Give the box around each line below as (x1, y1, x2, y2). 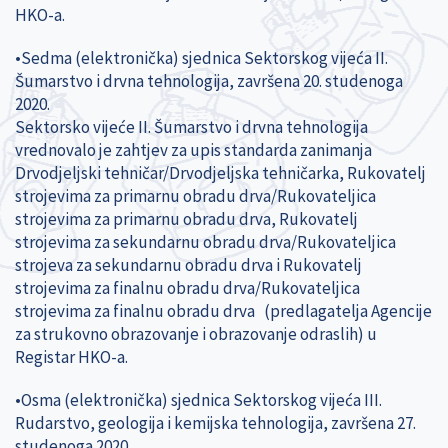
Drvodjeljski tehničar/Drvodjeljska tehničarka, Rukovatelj (15, 161, 426, 184)
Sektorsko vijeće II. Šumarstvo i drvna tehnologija (15, 115, 368, 138)
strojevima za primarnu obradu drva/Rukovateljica (15, 184, 376, 207)
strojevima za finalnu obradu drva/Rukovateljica (15, 276, 360, 299)
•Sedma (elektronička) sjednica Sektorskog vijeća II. (15, 46, 388, 69)
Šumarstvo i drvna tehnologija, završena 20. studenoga (15, 69, 403, 92)
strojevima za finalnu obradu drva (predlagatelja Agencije (15, 299, 432, 322)
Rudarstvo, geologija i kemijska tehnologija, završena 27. (15, 411, 416, 434)
